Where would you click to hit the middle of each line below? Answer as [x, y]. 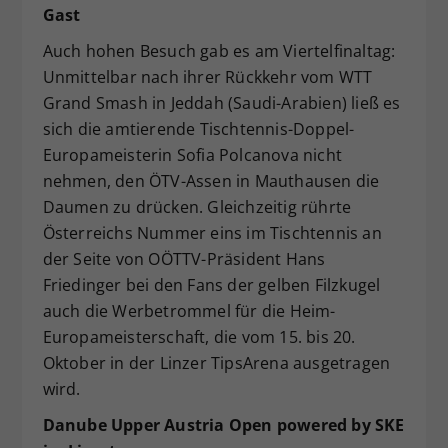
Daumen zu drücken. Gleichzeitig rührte [197, 206]
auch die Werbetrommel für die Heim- [189, 310]
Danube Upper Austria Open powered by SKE [223, 424]
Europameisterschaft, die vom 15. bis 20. [199, 336]
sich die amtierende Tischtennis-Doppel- [198, 128]
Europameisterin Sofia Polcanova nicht [192, 154]
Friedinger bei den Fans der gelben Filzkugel [211, 284]
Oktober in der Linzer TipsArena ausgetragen [216, 362]
